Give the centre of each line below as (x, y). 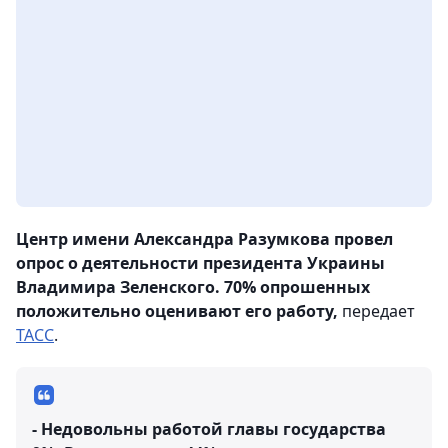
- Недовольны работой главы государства (209, 429)
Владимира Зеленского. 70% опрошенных (193, 287)
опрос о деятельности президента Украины (200, 263)
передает (376, 311)
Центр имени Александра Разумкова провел (204, 239)
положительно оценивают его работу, (177, 311)
